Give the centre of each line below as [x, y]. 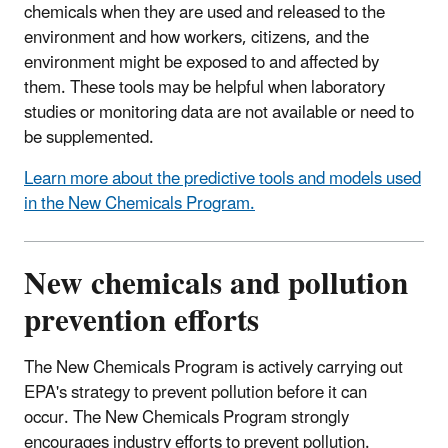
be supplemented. [89, 138]
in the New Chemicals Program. [139, 204]
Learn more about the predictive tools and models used [222, 179]
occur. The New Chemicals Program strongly [186, 418]
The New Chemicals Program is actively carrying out [213, 368]
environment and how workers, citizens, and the [196, 38]
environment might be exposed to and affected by [201, 63]
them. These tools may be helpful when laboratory [204, 88]
